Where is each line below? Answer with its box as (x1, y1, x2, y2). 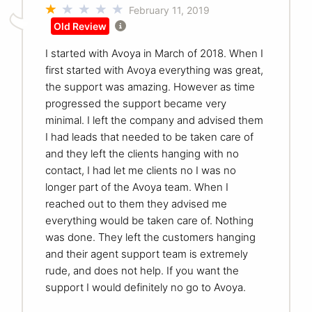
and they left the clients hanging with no (45, 146, 239, 160)
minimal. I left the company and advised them (45, 113, 263, 127)
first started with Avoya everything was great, (45, 63, 263, 77)
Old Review (54, 19, 107, 32)
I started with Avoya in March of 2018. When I (45, 46, 263, 60)
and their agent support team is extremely (45, 247, 248, 260)
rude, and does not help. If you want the (45, 263, 239, 277)
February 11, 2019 (129, 3, 210, 16)
